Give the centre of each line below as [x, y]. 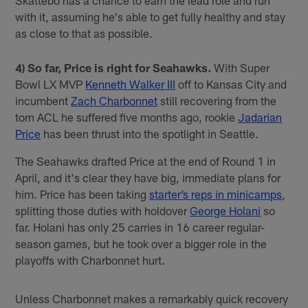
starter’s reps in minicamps [216, 194]
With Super [241, 67]
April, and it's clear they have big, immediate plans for [148, 177]
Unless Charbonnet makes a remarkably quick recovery [152, 298]
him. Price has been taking [82, 194]
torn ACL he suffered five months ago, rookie [127, 117]
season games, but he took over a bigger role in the [141, 243]
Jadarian [260, 117]
